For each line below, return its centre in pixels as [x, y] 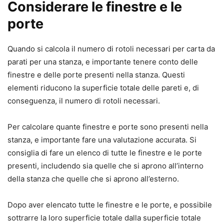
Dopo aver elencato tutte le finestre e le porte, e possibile [110, 205]
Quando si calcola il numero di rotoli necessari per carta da [111, 49]
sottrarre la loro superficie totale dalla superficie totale [104, 218]
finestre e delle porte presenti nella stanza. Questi [96, 75]
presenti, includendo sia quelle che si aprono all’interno [105, 166]
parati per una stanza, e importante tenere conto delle [103, 62]
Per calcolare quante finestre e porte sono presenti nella [108, 127]
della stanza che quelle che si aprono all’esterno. [93, 179]
